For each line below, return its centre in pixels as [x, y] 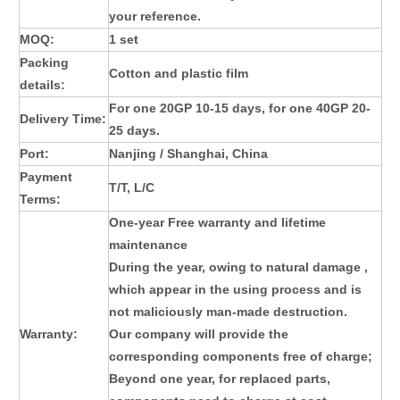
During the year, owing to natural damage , [238, 267]
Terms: [40, 200]
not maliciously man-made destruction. [228, 312]
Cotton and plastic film [179, 74]
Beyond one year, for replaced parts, [220, 379]
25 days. [134, 131]
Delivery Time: [63, 119]
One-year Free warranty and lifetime [217, 223]
